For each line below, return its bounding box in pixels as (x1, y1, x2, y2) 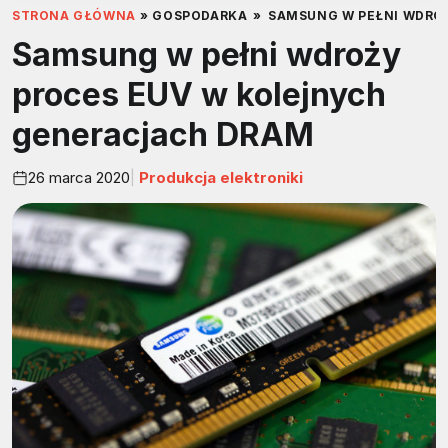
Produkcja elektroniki (135, 167, 303, 187)
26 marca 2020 (28, 167, 130, 187)
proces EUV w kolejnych (12, 75, 386, 115)
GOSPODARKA (152, 8, 248, 24)
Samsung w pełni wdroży (12, 35, 401, 75)
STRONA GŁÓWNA (12, 8, 136, 24)
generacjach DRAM (12, 115, 314, 155)
